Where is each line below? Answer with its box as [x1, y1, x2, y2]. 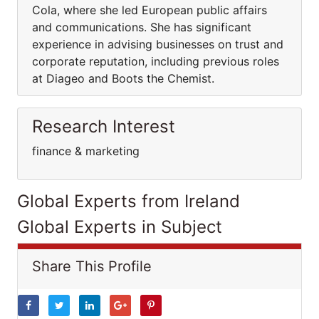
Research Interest [32, 116, 175, 137]
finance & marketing [32, 144, 140, 158]
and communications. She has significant [32, 20, 251, 34]
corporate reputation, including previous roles [32, 54, 279, 68]
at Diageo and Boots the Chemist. [32, 71, 214, 85]
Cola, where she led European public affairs [32, 3, 267, 17]
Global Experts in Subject [17, 216, 222, 237]
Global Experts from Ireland [17, 191, 240, 211]
